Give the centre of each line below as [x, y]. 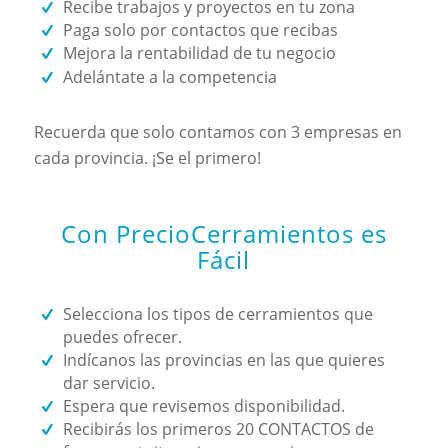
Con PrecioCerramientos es [223, 233]
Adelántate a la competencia [169, 76]
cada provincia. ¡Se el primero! [147, 157]
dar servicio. [108, 382]
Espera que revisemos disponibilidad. [203, 405]
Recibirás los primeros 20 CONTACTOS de [218, 428]
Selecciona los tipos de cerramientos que [217, 313]
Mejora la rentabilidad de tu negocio [199, 53]
